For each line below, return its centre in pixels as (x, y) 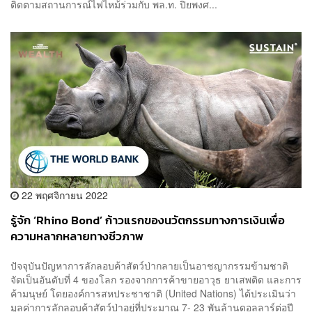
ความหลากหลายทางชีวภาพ (77, 237)
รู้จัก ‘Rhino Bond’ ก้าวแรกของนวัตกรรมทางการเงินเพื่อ (148, 221)
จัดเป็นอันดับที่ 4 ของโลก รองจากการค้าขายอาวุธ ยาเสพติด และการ (156, 279)
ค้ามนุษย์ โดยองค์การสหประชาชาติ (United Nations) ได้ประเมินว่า (153, 293)
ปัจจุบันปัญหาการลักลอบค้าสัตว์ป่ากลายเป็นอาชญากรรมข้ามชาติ (149, 265)
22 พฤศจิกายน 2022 (63, 195)
